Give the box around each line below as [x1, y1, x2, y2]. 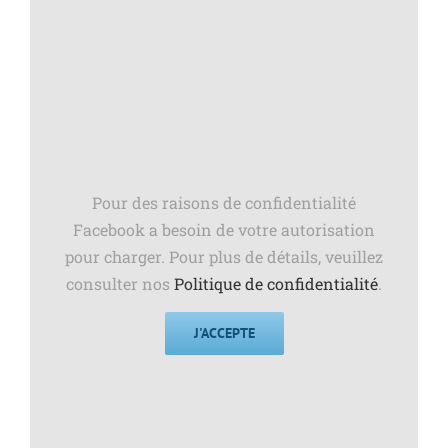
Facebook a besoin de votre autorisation [73, 219, 375, 241]
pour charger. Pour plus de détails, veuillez [65, 246, 383, 268]
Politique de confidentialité [174, 273, 378, 295]
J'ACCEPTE [193, 324, 255, 343]
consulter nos [66, 273, 174, 295]
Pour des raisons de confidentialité [92, 192, 356, 214]
